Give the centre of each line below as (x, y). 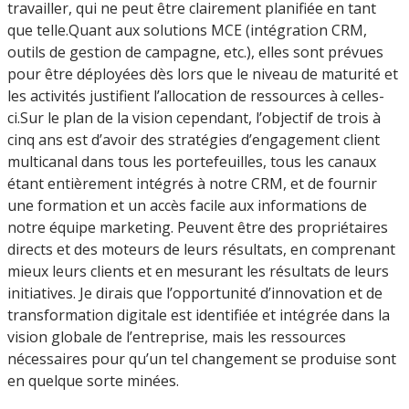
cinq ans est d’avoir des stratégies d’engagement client (194, 139)
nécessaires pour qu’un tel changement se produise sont (202, 358)
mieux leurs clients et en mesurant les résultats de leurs (198, 271)
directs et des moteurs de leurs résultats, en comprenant (201, 249)
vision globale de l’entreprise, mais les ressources (177, 336)
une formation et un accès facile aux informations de (187, 205)
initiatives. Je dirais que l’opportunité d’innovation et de (195, 293)
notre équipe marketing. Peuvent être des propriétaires (198, 227)
